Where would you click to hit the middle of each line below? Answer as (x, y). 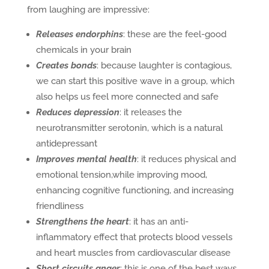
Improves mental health (86, 159)
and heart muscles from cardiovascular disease (133, 253)
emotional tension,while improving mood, (121, 175)
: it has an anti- (159, 222)
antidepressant (66, 144)
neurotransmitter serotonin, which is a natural (129, 128)
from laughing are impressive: (88, 10)
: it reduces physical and (186, 159)
